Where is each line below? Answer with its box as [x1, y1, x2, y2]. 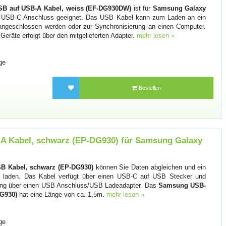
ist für [131, 4, 153, 12]
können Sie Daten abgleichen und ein [93, 163, 206, 172]
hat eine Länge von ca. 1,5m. [17, 191, 107, 199]
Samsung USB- [158, 182, 206, 190]
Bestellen [137, 85, 161, 91]
